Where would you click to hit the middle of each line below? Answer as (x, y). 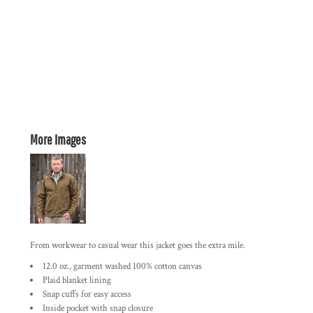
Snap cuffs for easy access (87, 294)
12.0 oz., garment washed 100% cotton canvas (122, 267)
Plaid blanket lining (77, 281)
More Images (58, 139)
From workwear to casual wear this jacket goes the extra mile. (138, 246)
